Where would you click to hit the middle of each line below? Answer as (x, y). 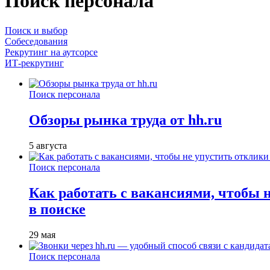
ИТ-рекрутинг (34, 63)
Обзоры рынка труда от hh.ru (125, 120)
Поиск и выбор (36, 30)
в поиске (57, 209)
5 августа (48, 145)
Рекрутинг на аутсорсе (51, 52)
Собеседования (36, 41)
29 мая (42, 234)
